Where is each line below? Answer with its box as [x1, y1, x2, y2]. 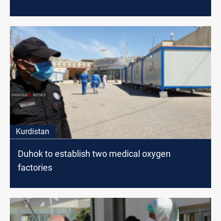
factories [18, 162, 52, 173]
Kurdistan [16, 127, 49, 137]
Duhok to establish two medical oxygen [18, 148, 171, 159]
